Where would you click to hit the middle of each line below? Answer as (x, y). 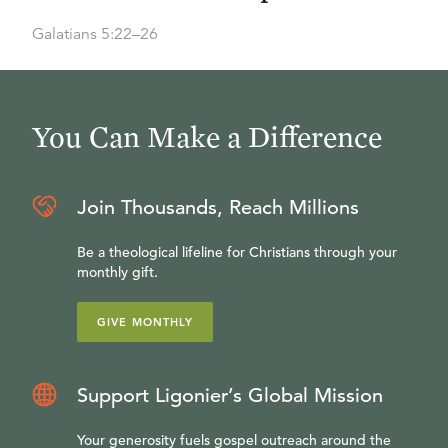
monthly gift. (117, 272)
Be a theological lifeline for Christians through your (237, 252)
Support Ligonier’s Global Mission (230, 395)
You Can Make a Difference (207, 136)
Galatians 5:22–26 (95, 34)
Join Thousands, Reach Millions (218, 207)
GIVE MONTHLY (145, 322)
